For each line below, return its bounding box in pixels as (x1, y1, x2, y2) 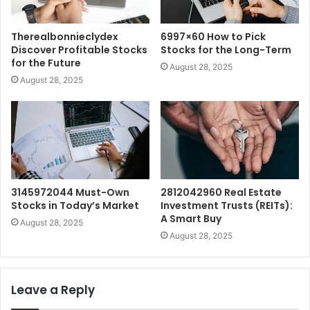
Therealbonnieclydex (11, 29, 118, 44)
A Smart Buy (161, 211, 221, 226)
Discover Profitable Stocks (11, 42, 147, 57)
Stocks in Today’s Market (11, 198, 139, 212)
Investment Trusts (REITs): (161, 198, 293, 212)
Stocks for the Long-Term (161, 42, 291, 57)
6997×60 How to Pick (161, 29, 266, 44)
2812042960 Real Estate (161, 185, 282, 199)
